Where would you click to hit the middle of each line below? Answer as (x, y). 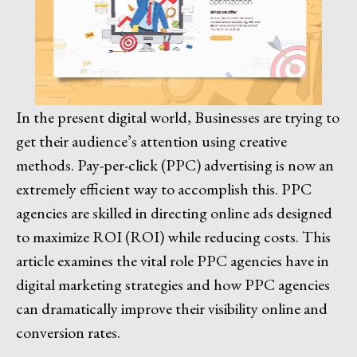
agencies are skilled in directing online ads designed (174, 212)
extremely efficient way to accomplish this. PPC (164, 188)
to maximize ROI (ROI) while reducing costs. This (173, 236)
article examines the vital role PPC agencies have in (173, 260)
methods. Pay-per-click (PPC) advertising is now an (175, 165)
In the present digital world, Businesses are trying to (178, 117)
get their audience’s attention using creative (151, 141)
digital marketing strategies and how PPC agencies (173, 284)
